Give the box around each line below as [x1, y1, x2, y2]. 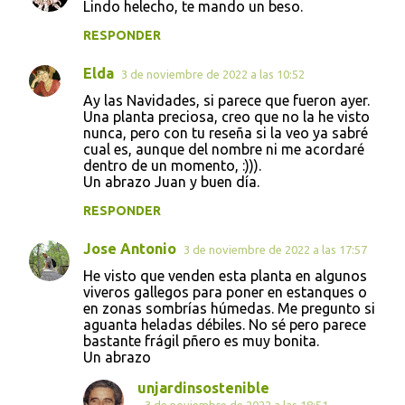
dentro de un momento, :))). [83, 156, 261, 174]
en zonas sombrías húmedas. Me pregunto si [83, 299, 375, 316]
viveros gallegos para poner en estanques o [83, 283, 367, 300]
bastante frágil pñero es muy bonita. [83, 332, 319, 349]
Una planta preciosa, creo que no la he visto [83, 108, 370, 125]
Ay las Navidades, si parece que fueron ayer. [83, 91, 370, 108]
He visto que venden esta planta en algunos [83, 267, 367, 284]
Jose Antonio [83, 240, 176, 257]
